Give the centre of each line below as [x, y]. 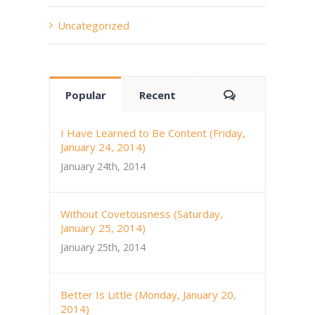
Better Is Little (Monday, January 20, [148, 294]
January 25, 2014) [103, 227]
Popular [85, 95]
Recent [157, 95]
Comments [263, 94]
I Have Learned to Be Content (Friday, [153, 133]
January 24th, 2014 [103, 166]
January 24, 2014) [103, 147]
